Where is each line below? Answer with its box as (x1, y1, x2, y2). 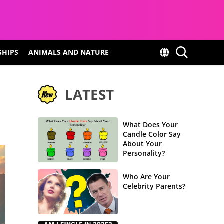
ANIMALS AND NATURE (28, 47, 109, 57)
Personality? (123, 148, 165, 158)
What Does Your (123, 120, 178, 129)
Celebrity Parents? (123, 181, 185, 191)
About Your (123, 139, 162, 148)
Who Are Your (123, 172, 170, 181)
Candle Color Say (123, 129, 181, 139)
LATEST (65, 85, 114, 104)
